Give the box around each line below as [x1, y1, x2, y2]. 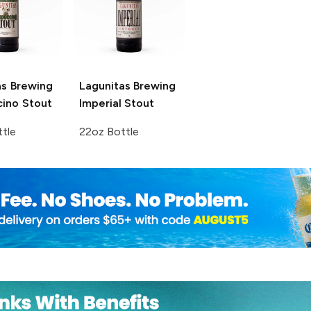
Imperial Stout [78, 96, 155, 110]
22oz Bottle [78, 124, 140, 138]
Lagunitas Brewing [78, 78, 176, 92]
